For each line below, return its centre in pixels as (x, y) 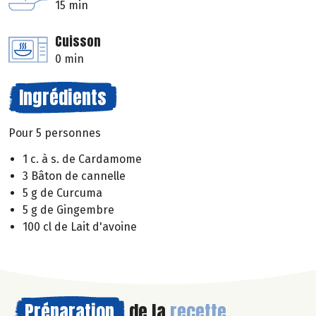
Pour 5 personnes (55, 133)
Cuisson (78, 42)
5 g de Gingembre (68, 209)
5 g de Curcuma (62, 193)
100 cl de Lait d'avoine (80, 226)
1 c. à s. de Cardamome (82, 159)
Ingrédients (63, 98)
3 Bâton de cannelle (74, 176)
